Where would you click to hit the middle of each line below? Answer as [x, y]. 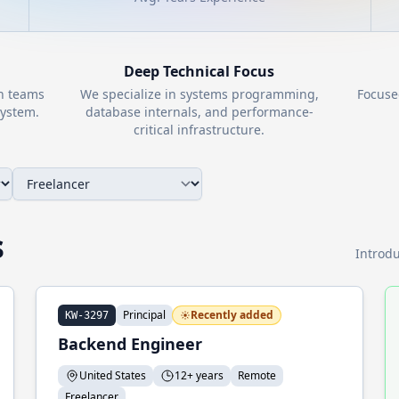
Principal [144, 315]
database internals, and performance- [199, 112]
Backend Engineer [130, 344]
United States [113, 375]
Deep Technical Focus [199, 71]
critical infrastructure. [199, 130]
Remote [257, 375]
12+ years [199, 375]
